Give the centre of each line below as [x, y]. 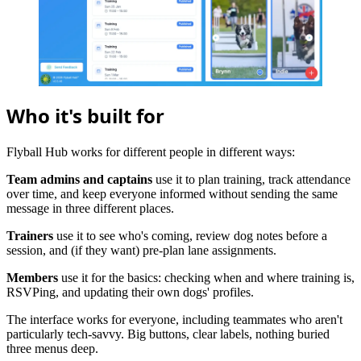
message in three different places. [90, 208]
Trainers [30, 235]
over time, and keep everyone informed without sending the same [172, 193]
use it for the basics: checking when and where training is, [206, 277]
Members [32, 277]
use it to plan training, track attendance [251, 179]
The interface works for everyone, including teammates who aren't [174, 319]
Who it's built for [85, 115]
